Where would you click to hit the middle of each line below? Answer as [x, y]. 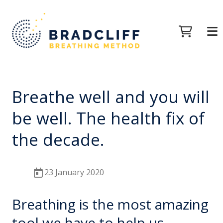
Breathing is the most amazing [111, 204]
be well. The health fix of [109, 118]
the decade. [58, 140]
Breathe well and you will [111, 97]
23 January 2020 [74, 172]
